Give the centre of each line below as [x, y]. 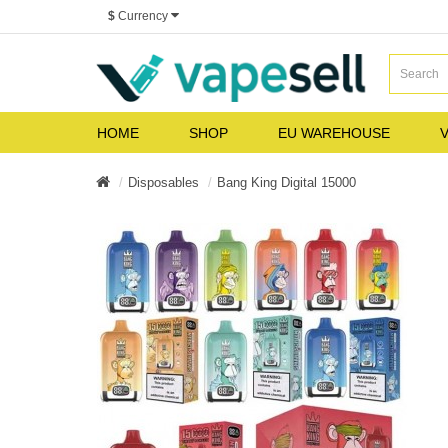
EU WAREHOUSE [334, 132]
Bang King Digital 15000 [286, 182]
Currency [143, 15]
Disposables [163, 182]
